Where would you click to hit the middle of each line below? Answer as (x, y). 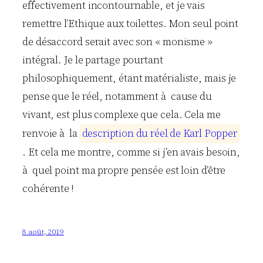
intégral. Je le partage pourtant (93, 60)
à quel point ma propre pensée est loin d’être (124, 170)
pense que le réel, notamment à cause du (117, 96)
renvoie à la (51, 133)
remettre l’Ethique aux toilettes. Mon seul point (131, 23)
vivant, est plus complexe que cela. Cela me (122, 114)
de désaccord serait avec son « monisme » (117, 41)
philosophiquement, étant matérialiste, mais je (129, 78)
